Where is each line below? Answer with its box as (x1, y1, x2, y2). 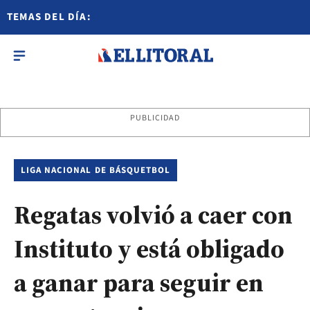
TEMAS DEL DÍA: (7, 10, 91, 24)
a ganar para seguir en (14, 266, 264, 300)
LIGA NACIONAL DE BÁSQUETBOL (21, 164, 171, 176)
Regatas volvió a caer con (14, 198, 293, 232)
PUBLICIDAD (129, 112, 181, 124)
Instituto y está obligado (14, 232, 284, 266)
